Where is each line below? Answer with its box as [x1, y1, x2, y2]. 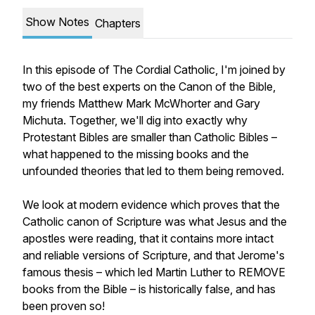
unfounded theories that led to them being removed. [22, 164, 284, 178]
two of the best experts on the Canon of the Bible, [22, 79, 276, 94]
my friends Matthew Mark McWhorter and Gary [22, 96, 260, 110]
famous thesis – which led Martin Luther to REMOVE [22, 265, 285, 279]
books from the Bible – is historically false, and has [22, 282, 276, 296]
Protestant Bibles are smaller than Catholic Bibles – [22, 130, 277, 144]
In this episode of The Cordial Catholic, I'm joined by [22, 63, 285, 77]
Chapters [95, 16, 141, 30]
